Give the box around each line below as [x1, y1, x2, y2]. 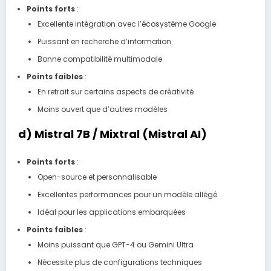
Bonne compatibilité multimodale [37, 54, 162, 65]
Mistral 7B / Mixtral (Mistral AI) [34, 126, 207, 142]
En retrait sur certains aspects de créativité [37, 87, 194, 97]
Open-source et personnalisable [37, 171, 157, 182]
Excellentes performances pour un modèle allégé [37, 189, 217, 200]
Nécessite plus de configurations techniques [37, 256, 202, 267]
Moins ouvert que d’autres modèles [37, 104, 168, 115]
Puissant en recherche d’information [37, 36, 171, 47]
